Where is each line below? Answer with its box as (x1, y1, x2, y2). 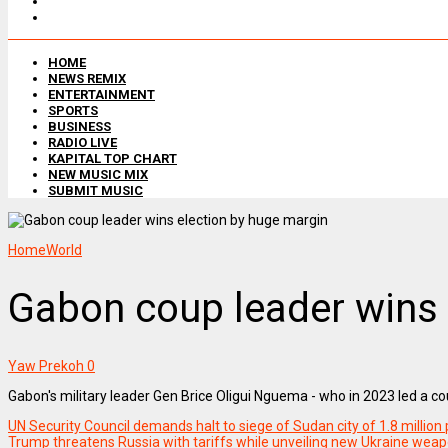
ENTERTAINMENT (48, 86, 155, 102)
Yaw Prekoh (8, 358, 84, 375)
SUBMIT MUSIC (48, 182, 143, 198)
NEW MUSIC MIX (48, 166, 148, 182)
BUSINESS (48, 118, 111, 134)
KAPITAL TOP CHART (48, 150, 177, 166)
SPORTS (48, 102, 98, 118)
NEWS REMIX (48, 70, 126, 86)
